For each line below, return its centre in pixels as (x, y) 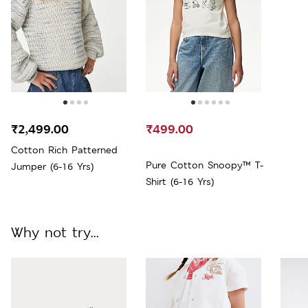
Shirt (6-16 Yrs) (180, 181)
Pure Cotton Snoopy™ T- (205, 165)
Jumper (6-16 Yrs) (52, 166)
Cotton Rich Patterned (64, 150)
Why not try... (55, 232)
